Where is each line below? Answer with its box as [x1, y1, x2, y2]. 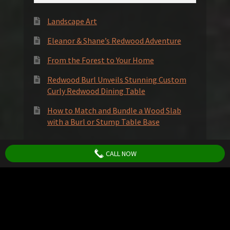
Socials [33, 137, 69, 152]
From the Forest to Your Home [47, 54, 154, 65]
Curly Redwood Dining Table [47, 85, 145, 96]
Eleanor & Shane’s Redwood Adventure [47, 35, 181, 46]
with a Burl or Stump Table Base [47, 116, 160, 127]
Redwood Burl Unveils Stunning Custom [47, 74, 186, 85]
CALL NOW [104, 149, 137, 158]
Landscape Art [47, 15, 97, 26]
